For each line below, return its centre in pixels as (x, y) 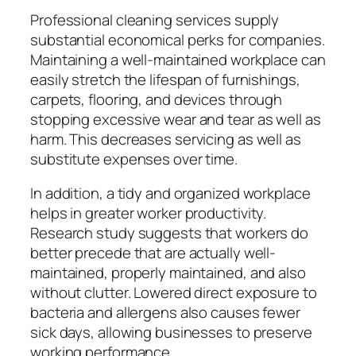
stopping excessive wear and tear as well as (176, 119)
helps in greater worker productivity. (149, 213)
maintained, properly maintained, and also (168, 273)
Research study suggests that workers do (170, 233)
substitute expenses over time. (134, 159)
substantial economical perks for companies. (178, 39)
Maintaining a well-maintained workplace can (178, 59)
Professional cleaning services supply (155, 19)
